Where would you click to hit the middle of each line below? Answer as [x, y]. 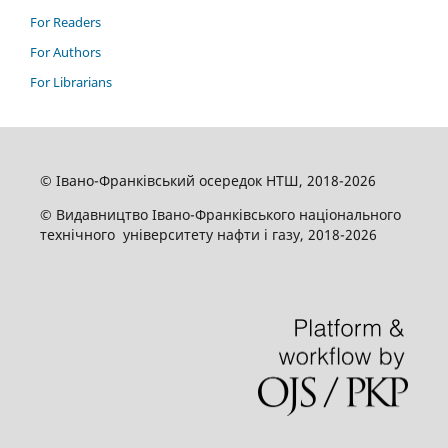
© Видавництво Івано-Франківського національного [220, 214]
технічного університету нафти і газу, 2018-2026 [208, 234]
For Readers [65, 21]
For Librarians [71, 81]
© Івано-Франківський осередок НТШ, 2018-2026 [207, 180]
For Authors [65, 51]
